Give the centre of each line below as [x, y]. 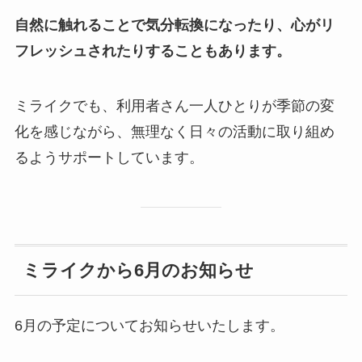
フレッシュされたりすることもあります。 [152, 51]
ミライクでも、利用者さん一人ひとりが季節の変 [174, 106]
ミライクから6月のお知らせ [138, 270]
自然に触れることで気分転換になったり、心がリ [174, 25]
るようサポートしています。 [109, 158]
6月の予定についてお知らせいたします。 [149, 326]
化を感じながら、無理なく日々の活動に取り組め [174, 132]
